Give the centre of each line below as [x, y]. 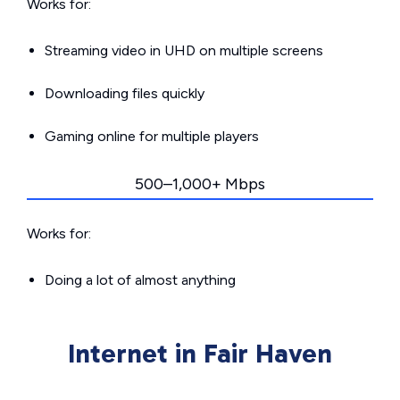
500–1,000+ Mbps [200, 184]
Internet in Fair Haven [200, 354]
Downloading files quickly [125, 93]
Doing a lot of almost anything [140, 280]
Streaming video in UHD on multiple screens [184, 50]
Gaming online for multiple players [152, 136]
